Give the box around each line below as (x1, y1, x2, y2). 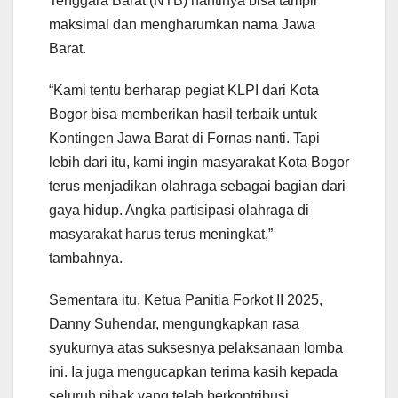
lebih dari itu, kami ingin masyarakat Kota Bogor (49, 155, 349, 171)
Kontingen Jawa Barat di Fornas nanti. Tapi (49, 131, 320, 147)
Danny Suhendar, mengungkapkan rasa (49, 316, 299, 332)
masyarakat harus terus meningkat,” (49, 227, 273, 243)
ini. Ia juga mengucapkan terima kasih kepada (49, 364, 338, 380)
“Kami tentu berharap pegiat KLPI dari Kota (49, 83, 319, 99)
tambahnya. (49, 251, 123, 267)
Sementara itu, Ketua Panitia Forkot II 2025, (49, 292, 322, 308)
